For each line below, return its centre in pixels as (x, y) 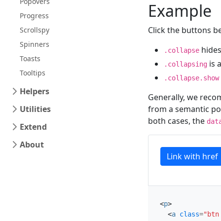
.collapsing (185, 64)
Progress (34, 16)
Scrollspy (35, 30)
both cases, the (177, 121)
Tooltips (33, 73)
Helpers (35, 91)
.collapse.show (191, 78)
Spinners (35, 44)
